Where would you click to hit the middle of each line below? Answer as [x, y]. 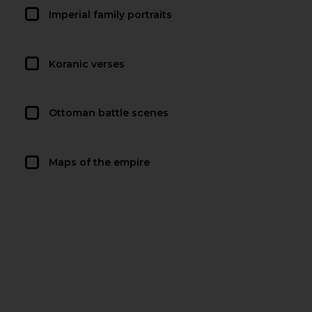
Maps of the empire [99, 163]
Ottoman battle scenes [109, 113]
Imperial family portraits [110, 14]
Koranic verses [87, 64]
